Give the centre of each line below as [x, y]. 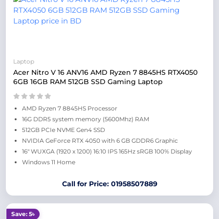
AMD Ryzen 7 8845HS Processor [70, 108]
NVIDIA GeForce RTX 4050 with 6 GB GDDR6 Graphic [100, 141]
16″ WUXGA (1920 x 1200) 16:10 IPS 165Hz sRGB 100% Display [107, 151]
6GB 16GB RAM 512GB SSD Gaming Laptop [88, 82]
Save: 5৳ [23, 214]
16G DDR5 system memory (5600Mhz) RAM [86, 119]
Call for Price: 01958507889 [109, 184]
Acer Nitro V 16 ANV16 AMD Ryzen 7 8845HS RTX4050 [105, 72]
